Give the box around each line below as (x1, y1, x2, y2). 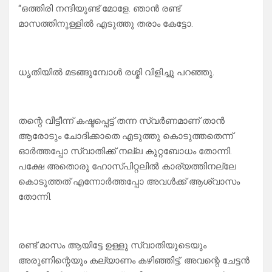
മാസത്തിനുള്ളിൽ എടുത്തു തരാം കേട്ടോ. (18, 18, 193, 30)
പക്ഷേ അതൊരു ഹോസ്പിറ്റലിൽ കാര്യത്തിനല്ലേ (18, 161, 236, 172)
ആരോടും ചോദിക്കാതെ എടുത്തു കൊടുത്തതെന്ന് (18, 131, 233, 142)
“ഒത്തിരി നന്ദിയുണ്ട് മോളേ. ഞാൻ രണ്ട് (18, 3, 180, 15)
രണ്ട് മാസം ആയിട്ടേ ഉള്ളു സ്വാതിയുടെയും (18, 240, 206, 251)
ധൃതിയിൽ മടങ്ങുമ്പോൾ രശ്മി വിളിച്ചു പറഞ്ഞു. (18, 67, 214, 78)
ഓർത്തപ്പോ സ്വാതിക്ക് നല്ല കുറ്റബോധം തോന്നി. (18, 146, 232, 157)
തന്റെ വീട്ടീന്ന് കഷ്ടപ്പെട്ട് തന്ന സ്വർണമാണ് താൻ (18, 115, 225, 127)
